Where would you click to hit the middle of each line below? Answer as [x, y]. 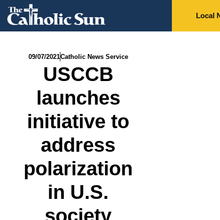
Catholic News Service [94, 57]
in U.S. [78, 192]
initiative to [78, 122]
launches [78, 98]
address [78, 145]
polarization [78, 169]
